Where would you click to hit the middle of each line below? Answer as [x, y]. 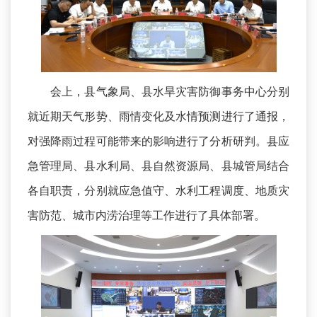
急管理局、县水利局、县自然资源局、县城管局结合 [158, 166]
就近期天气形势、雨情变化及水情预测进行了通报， [158, 116]
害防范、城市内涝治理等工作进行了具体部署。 [146, 215]
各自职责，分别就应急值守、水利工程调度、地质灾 [158, 191]
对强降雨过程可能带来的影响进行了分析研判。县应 [158, 141]
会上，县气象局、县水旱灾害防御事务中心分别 [158, 92]
